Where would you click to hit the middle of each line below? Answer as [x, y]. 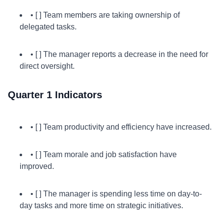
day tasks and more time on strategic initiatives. [101, 206]
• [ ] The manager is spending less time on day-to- [116, 194]
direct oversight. [47, 66]
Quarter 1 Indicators [55, 95]
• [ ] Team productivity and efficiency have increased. [121, 127]
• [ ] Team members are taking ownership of [105, 15]
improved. [37, 166]
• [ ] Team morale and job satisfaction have [104, 154]
